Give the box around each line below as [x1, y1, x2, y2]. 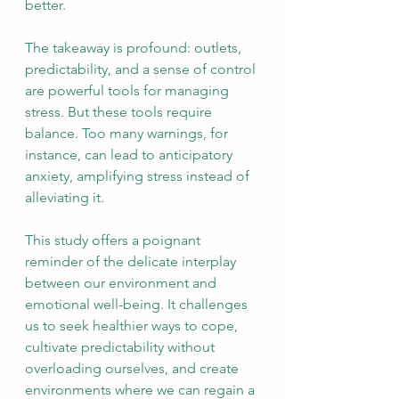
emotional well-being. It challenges [25, 296, 251, 313]
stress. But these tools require [25, 103, 216, 120]
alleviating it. [25, 189, 104, 206]
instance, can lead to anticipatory [25, 146, 236, 163]
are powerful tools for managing [25, 82, 232, 99]
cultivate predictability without [25, 338, 218, 355]
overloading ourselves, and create [25, 360, 242, 377]
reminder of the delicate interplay [25, 253, 240, 270]
